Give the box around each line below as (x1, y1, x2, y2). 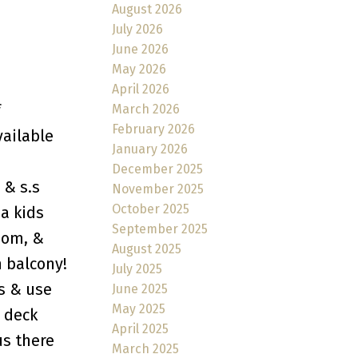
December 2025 (112, 161, 204, 177)
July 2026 (112, 21, 164, 37)
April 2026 (112, 81, 170, 97)
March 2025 (112, 340, 180, 356)
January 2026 (112, 141, 189, 157)
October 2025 (112, 201, 190, 217)
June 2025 (112, 280, 169, 296)
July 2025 (112, 261, 163, 276)
